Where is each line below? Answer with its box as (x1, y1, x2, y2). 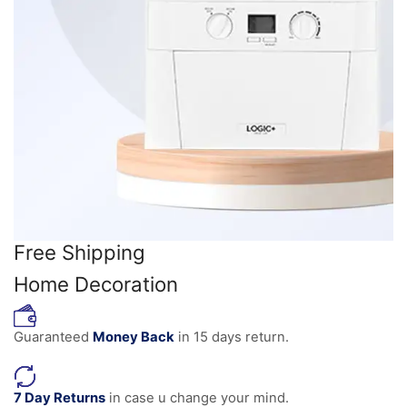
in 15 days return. (174, 329, 289, 346)
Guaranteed (14, 329, 93, 346)
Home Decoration (14, 272, 178, 297)
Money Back (93, 329, 174, 346)
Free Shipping (14, 240, 145, 265)
